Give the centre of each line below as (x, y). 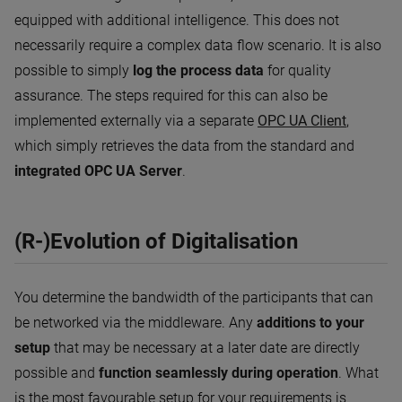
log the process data (198, 70)
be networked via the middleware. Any (135, 322)
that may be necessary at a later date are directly (205, 347)
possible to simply (74, 70)
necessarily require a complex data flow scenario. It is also (198, 45)
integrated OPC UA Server (98, 170)
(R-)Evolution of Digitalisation (156, 241)
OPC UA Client (302, 120)
